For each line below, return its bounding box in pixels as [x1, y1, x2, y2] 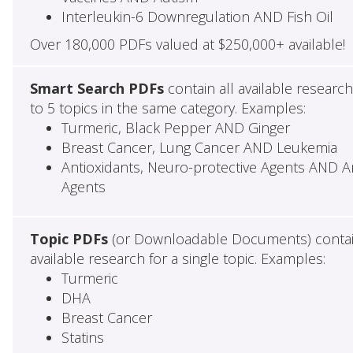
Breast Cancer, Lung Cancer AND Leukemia [61, 137, 337, 157]
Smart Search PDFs [29, 78, 164, 98]
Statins [61, 327, 104, 347]
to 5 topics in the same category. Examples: [29, 98, 306, 117]
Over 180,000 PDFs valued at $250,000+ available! [29, 34, 345, 54]
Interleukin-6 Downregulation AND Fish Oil [61, 6, 333, 26]
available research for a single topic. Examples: [29, 248, 325, 268]
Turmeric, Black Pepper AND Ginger [61, 117, 290, 137]
